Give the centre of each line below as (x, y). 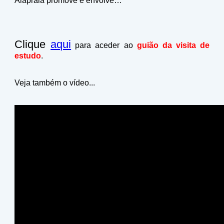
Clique (33, 44)
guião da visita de (173, 45)
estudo (28, 56)
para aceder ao (104, 45)
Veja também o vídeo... (55, 83)
